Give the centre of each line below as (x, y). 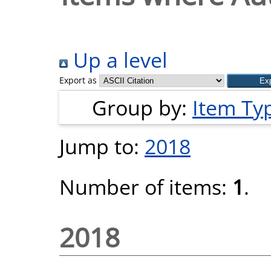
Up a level (118, 60)
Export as (78, 80)
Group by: (142, 107)
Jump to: (102, 146)
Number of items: (146, 187)
